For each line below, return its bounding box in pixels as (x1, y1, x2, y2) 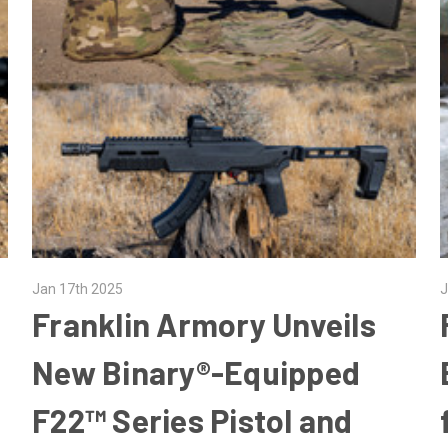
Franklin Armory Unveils (32, 304, 376, 343)
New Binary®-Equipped (32, 352, 360, 391)
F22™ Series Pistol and (32, 400, 353, 439)
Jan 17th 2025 (32, 280, 123, 297)
